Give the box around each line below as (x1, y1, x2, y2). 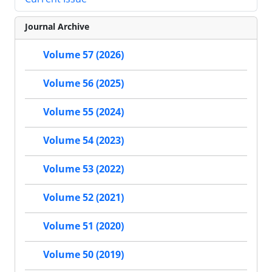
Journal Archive (25, 20, 89, 32)
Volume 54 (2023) (43, 134, 124, 148)
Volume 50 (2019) (43, 248, 124, 262)
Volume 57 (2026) (43, 48, 124, 62)
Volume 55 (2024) (43, 105, 124, 119)
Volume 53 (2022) (43, 162, 124, 176)
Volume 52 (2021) (43, 191, 124, 205)
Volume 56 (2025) (43, 76, 124, 90)
